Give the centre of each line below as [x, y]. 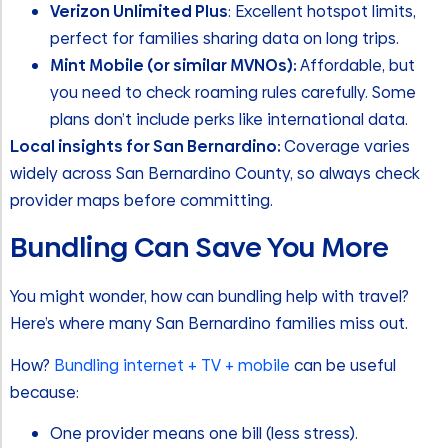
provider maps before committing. [141, 201]
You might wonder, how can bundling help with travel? [209, 297]
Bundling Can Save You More [199, 248]
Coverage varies [347, 147]
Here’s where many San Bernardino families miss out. [209, 324]
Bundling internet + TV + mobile [172, 365]
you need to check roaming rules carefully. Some [233, 93]
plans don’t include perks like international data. [229, 120]
